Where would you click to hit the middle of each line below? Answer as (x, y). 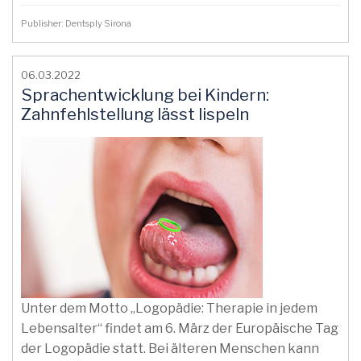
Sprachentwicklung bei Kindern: (145, 95)
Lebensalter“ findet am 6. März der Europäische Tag (180, 328)
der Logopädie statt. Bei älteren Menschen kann (170, 349)
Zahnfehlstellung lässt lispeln (135, 114)
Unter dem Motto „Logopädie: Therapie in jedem (169, 308)
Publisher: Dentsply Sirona (78, 23)
